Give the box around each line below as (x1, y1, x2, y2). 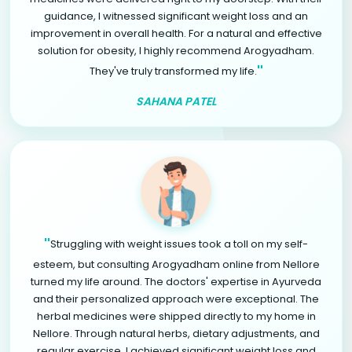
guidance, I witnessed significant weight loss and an (44, 8, 308, 24)
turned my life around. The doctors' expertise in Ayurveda (31, 273, 321, 289)
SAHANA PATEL (136, 93, 216, 109)
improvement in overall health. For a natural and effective (30, 25, 322, 41)
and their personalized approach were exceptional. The (33, 291, 319, 306)
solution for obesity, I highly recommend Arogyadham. (38, 42, 314, 58)
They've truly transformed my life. (89, 63, 257, 79)
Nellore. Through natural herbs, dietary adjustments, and (32, 325, 320, 341)
